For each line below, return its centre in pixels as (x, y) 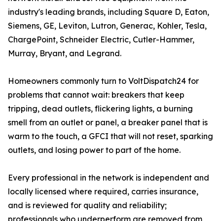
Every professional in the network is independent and (109, 178)
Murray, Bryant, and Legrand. (65, 54)
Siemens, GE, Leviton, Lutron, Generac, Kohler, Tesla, (107, 26)
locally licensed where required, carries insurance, (103, 192)
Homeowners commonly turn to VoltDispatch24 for (103, 81)
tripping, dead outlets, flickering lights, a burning (100, 109)
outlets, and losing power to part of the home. (94, 150)
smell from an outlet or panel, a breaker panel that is (108, 123)
